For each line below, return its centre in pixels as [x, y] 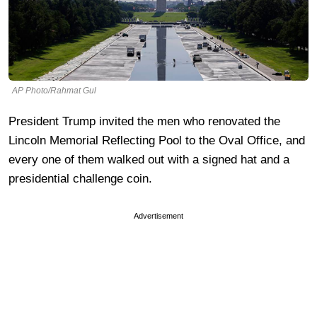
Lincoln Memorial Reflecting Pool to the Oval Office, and [157, 140]
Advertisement [158, 215]
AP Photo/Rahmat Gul [54, 90]
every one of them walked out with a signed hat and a [149, 159]
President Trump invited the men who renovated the [144, 121]
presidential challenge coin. [80, 178]
